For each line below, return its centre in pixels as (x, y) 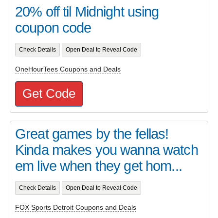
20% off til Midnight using (87, 11)
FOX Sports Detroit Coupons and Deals (76, 208)
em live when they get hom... (99, 166)
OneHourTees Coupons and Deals (68, 69)
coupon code (53, 27)
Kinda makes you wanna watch (107, 150)
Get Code (49, 93)
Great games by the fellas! (92, 134)
